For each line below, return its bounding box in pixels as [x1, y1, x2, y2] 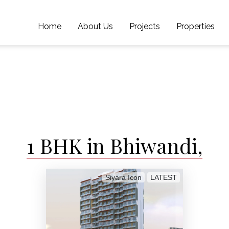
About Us [78, 21, 113, 31]
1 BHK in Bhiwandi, [27, 131, 202, 159]
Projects [129, 21, 161, 31]
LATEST [150, 173, 177, 181]
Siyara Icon [105, 173, 142, 181]
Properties [176, 21, 215, 31]
